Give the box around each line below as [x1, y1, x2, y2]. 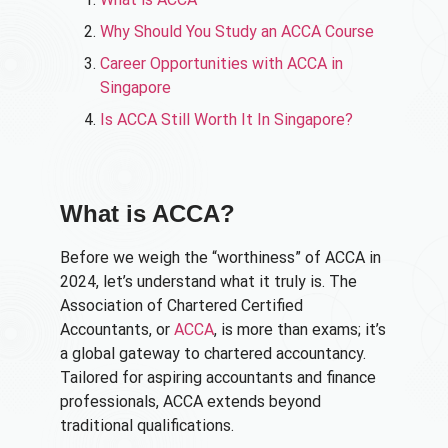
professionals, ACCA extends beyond [60, 392, 321, 412]
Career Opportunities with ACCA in [100, 54, 343, 74]
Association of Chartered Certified [60, 296, 303, 316]
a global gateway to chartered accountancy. [60, 344, 366, 364]
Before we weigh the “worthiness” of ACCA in [60, 248, 381, 268]
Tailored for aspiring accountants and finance [60, 368, 376, 388]
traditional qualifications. [60, 416, 234, 436]
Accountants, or [60, 320, 174, 340]
